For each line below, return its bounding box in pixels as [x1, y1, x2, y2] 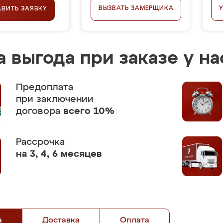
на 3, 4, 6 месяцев [16, 149, 102, 159]
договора [16, 107, 63, 116]
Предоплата [16, 83, 73, 92]
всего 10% [63, 107, 114, 116]
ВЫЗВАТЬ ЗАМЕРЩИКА [98, 5, 174, 11]
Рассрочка [16, 137, 65, 147]
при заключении [16, 95, 94, 104]
